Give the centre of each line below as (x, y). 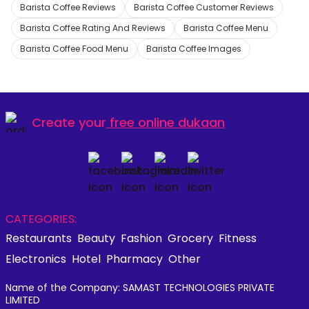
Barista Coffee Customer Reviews (204, 7)
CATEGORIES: (41, 219)
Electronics (36, 259)
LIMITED (23, 300)
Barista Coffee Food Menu (74, 49)
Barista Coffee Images (194, 49)
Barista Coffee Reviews (68, 7)
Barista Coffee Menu (226, 28)
